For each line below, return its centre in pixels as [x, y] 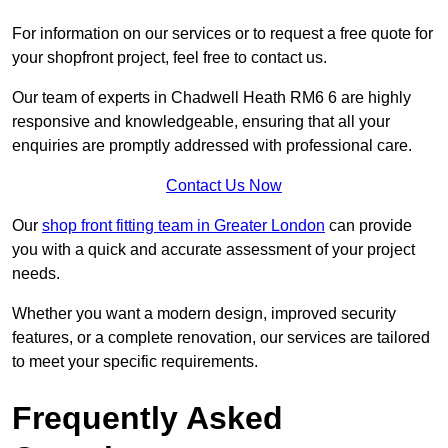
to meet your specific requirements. [135, 361]
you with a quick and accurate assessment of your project [213, 249]
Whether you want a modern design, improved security [204, 313]
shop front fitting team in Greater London [183, 225]
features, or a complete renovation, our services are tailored [221, 337]
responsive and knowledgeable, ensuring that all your [201, 121]
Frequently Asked [147, 417]
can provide [368, 225]
